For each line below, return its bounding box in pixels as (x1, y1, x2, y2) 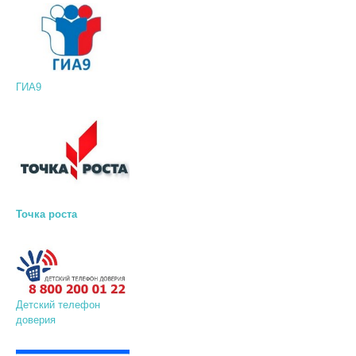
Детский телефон (15, 298, 100, 311)
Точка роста (15, 208, 77, 221)
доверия (15, 313, 56, 326)
